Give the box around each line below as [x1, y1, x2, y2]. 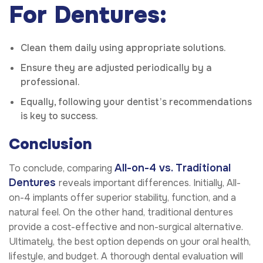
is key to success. [21, 110, 98, 123]
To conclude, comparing [9, 161, 114, 174]
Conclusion [9, 134, 92, 154]
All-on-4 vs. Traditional [114, 161, 231, 174]
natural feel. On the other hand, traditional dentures [9, 205, 233, 218]
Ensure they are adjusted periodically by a [21, 62, 212, 75]
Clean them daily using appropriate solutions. [21, 42, 226, 55]
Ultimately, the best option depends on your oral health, [9, 235, 251, 248]
